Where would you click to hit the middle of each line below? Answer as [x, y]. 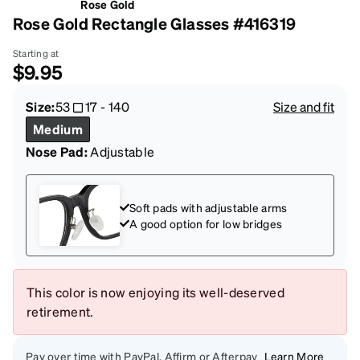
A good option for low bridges [206, 223]
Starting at [36, 53]
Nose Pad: [57, 151]
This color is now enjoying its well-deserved [156, 292]
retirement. [60, 311]
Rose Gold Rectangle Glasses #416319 [154, 23]
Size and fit [304, 106]
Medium [58, 129]
